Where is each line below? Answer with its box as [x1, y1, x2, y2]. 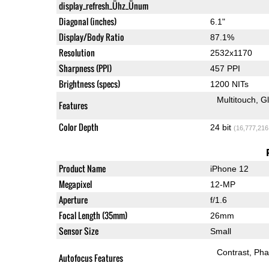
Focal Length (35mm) [58, 208, 127, 222]
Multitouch [217, 94, 256, 104]
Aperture [58, 193, 88, 206]
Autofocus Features [58, 251, 123, 264]
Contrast [217, 247, 250, 257]
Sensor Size [58, 224, 98, 237]
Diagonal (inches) [58, 14, 116, 28]
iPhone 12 [210, 163, 249, 174]
